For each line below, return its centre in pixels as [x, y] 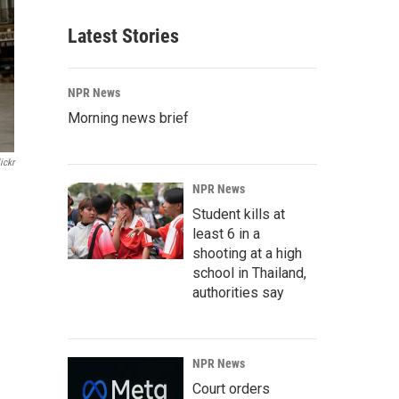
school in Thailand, [249, 273]
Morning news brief [128, 118]
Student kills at [239, 214]
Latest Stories [123, 36]
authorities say [238, 293]
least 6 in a [226, 234]
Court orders [231, 389]
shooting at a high [247, 253]
